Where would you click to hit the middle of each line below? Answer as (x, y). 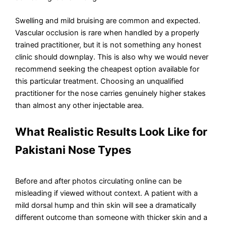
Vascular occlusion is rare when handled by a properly (107, 33)
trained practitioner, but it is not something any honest (108, 45)
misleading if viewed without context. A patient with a (107, 193)
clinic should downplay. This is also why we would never (112, 57)
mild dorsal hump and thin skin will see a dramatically (106, 206)
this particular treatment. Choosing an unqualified (100, 81)
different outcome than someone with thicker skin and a (111, 218)
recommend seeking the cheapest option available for (107, 69)
